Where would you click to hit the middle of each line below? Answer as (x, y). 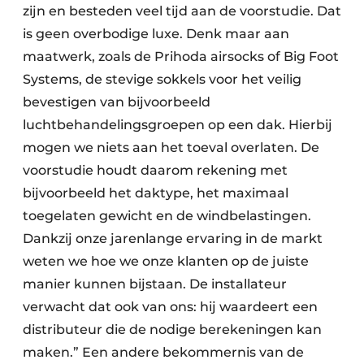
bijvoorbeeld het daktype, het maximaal (156, 193)
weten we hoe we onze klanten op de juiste (166, 262)
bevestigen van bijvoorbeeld (117, 102)
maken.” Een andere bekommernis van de (163, 353)
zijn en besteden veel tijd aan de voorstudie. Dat (182, 11)
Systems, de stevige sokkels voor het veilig (162, 80)
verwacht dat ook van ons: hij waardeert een (170, 307)
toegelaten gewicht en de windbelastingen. (167, 216)
